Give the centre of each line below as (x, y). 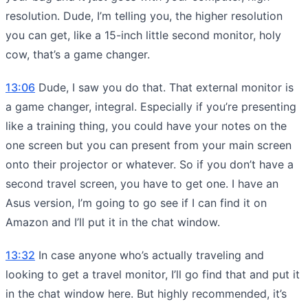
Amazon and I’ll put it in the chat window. (113, 222)
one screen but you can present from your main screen (148, 145)
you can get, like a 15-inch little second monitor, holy (143, 35)
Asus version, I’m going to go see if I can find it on (136, 202)
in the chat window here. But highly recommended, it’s (146, 293)
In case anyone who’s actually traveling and (150, 255)
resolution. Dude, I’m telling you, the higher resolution (144, 15)
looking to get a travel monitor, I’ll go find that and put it (153, 274)
